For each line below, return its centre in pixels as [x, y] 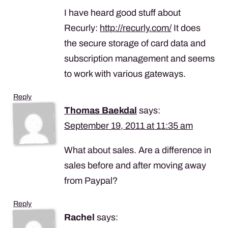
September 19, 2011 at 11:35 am [129, 125]
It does [186, 28]
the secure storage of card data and [135, 43]
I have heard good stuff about [122, 12]
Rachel [79, 217]
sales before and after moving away [135, 165]
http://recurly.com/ [136, 28]
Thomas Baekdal [101, 110]
